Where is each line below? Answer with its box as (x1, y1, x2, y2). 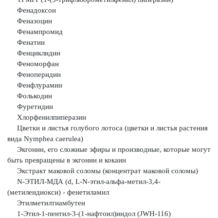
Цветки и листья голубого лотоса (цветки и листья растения (7, 124, 208, 132)
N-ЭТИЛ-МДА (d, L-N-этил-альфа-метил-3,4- (7, 178, 161, 185)
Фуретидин (7, 103, 53, 110)
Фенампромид (7, 28, 63, 36)
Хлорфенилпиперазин (7, 113, 86, 121)
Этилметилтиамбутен (7, 199, 85, 207)
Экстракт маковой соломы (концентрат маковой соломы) (7, 167, 198, 175)
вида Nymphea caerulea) (7, 135, 83, 143)
